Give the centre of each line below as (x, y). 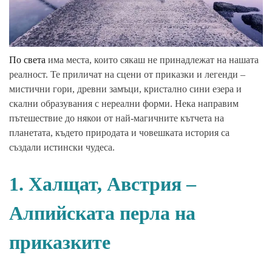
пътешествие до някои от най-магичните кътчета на (117, 118)
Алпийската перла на (102, 213)
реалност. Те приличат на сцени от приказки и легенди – (127, 75)
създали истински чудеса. (62, 148)
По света (27, 60)
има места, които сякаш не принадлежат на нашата (152, 60)
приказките (60, 243)
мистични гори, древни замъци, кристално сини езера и (125, 89)
